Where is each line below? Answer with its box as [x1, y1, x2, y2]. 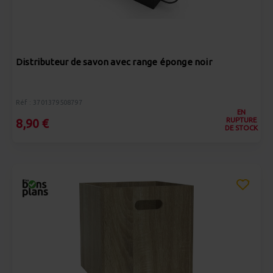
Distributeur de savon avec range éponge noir [16, 57, 212, 67]
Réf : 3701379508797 [16, 99, 82, 106]
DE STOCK [224, 124, 258, 132]
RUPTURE [225, 116, 257, 124]
